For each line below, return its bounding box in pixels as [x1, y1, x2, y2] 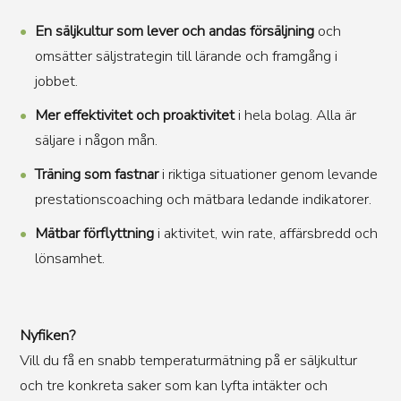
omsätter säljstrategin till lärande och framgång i [34, 46, 337, 66]
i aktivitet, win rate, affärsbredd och [153, 223, 378, 243]
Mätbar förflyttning [34, 223, 154, 243]
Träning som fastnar [34, 164, 158, 184]
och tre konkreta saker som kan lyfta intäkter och [20, 375, 328, 396]
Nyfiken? [20, 325, 76, 346]
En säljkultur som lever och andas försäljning [34, 21, 314, 41]
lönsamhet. [34, 248, 105, 269]
